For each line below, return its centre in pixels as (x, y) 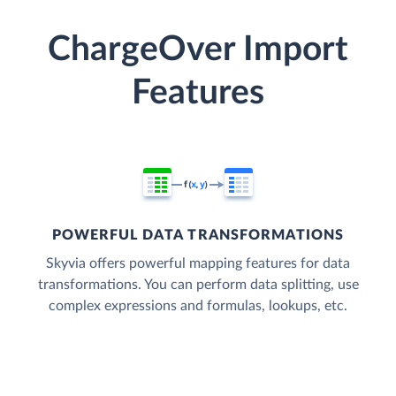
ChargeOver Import (198, 50)
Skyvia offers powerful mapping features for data (198, 264)
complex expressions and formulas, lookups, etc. (198, 306)
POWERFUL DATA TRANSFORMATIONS (198, 236)
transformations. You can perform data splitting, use (198, 285)
